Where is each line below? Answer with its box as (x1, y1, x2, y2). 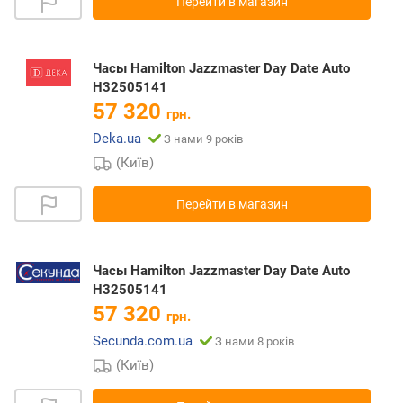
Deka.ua (93, 130, 141, 148)
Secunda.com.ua (93, 333, 193, 350)
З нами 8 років (215, 335, 294, 349)
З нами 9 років (164, 132, 243, 147)
